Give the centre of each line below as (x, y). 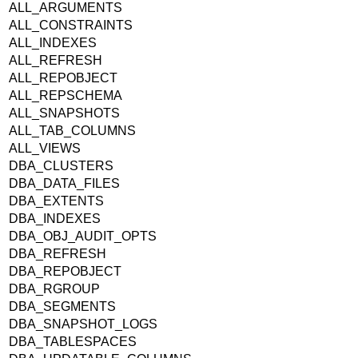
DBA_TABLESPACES (73, 341)
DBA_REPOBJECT (65, 271)
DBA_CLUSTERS (61, 165)
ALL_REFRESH (56, 60)
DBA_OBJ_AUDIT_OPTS (83, 236)
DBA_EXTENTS (56, 201)
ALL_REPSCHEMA (66, 95)
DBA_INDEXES (55, 218)
